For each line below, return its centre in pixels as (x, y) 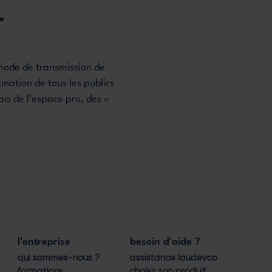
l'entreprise (44, 242)
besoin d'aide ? (165, 242)
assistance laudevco (174, 257)
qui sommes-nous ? (59, 257)
